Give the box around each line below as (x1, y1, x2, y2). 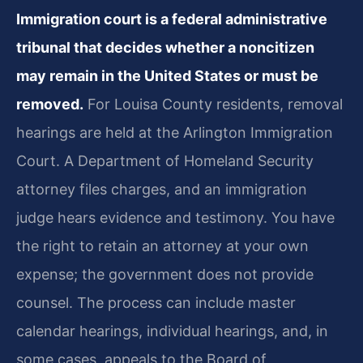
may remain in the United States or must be (16, 67, 318, 85)
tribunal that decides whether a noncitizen (16, 39, 314, 57)
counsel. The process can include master (16, 294, 296, 312)
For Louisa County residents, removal (83, 96, 343, 113)
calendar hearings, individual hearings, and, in (16, 322, 328, 340)
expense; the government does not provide (16, 266, 314, 284)
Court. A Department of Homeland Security (16, 152, 314, 170)
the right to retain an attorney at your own (16, 237, 309, 255)
